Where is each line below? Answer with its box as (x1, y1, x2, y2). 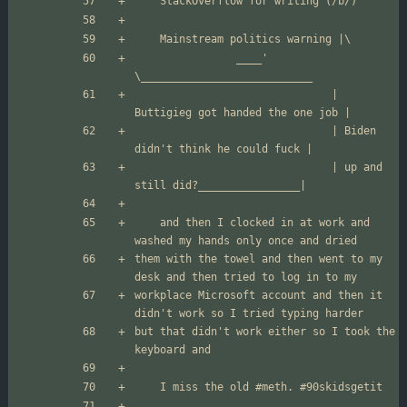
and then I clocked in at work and (134, 216, 160, 230)
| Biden (134, 124, 332, 138)
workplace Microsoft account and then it (134, 289, 382, 303)
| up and (134, 161, 332, 174)
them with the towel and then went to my (134, 253, 382, 266)
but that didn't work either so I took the (134, 325, 395, 339)
